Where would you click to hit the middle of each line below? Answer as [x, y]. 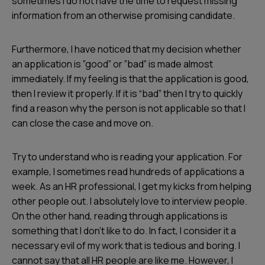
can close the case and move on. [83, 123]
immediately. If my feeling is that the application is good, [130, 79]
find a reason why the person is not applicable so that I [129, 108]
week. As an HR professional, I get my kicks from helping [132, 186]
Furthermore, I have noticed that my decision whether [127, 49]
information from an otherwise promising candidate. [123, 15]
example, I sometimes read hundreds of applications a [128, 172]
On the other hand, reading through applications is [120, 216]
